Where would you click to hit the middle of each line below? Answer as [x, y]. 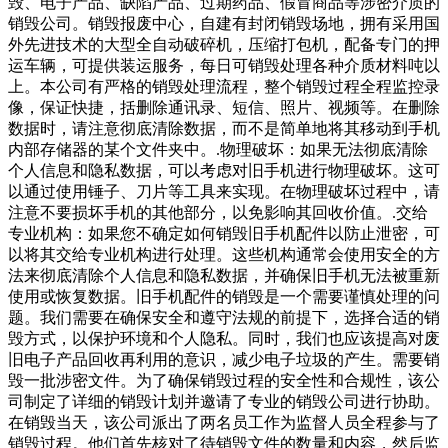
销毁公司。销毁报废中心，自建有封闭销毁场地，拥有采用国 [224, 24]
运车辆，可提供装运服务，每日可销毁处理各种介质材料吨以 [224, 66]
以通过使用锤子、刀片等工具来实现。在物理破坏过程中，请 [224, 192]
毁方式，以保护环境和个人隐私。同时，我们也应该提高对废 [224, 339]
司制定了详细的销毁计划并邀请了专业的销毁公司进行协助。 [224, 402]
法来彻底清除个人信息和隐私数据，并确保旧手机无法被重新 [224, 276]
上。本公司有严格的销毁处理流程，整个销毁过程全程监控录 [224, 87]
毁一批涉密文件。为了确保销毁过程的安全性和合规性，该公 [224, 381]
